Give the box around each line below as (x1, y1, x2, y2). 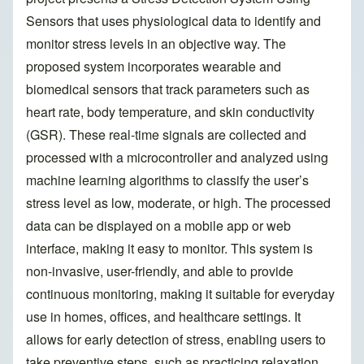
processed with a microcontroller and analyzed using (26, 148, 328, 167)
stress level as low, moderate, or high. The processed (26, 193, 331, 213)
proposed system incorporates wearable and (26, 57, 281, 76)
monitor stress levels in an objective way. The (26, 34, 286, 54)
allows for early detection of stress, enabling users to (26, 330, 326, 349)
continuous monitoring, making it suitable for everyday (26, 284, 335, 304)
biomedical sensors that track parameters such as (26, 80, 310, 99)
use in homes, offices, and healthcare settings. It (26, 307, 301, 327)
